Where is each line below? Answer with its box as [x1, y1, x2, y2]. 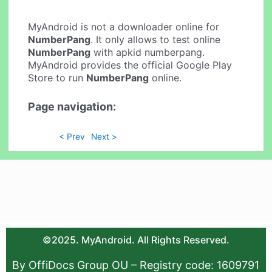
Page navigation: [28, 100, 117, 113]
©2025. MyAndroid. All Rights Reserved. [42, 234, 229, 246]
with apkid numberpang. [90, 46, 205, 59]
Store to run [28, 72, 87, 84]
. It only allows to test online [90, 33, 221, 46]
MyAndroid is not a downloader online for [28, 21, 220, 33]
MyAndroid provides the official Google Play [28, 59, 233, 72]
